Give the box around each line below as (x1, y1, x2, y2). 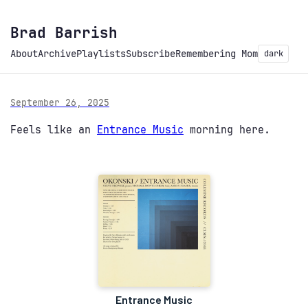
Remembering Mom (175, 47, 258, 60)
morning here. (184, 122, 270, 137)
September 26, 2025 (10, 96, 109, 109)
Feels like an (10, 122, 97, 137)
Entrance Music (97, 122, 184, 137)
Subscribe (126, 47, 175, 60)
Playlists (76, 47, 126, 60)
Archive (38, 47, 76, 60)
